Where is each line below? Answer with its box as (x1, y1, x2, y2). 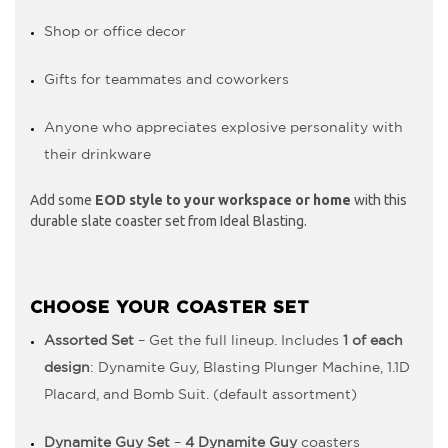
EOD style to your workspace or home (95, 191, 351, 208)
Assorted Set (44, 334, 134, 347)
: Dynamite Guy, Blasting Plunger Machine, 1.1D (90, 361, 410, 374)
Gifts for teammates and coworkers (44, 73, 289, 86)
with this (351, 191, 407, 208)
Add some (30, 191, 95, 208)
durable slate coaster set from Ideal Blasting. (30, 212, 307, 229)
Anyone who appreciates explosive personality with (44, 121, 403, 134)
